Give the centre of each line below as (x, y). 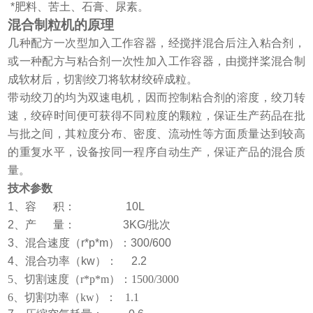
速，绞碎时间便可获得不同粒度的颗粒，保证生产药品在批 (156, 116)
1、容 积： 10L (107, 207)
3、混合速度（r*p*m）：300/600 (98, 243)
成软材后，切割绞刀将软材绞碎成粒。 (103, 80)
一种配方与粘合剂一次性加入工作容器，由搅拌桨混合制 (162, 61)
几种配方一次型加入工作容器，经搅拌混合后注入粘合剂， (156, 43)
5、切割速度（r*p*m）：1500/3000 (99, 279)
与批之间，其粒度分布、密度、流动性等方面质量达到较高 (156, 134)
